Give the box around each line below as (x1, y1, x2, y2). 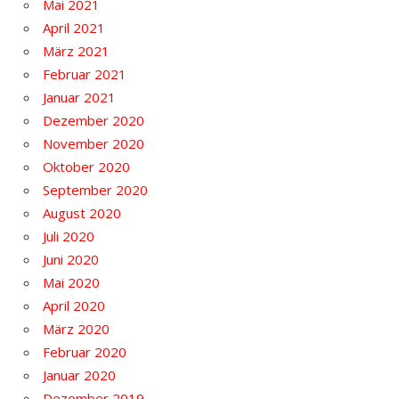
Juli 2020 (43, 226, 94, 245)
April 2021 (43, 18, 105, 37)
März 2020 (43, 319, 110, 338)
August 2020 (43, 203, 121, 222)
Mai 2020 (43, 273, 100, 291)
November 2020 (43, 134, 144, 152)
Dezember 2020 (43, 110, 144, 129)
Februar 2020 (43, 342, 126, 361)
